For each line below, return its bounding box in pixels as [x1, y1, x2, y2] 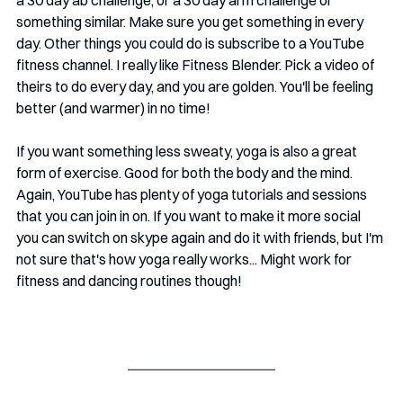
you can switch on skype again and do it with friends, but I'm [16, 228, 386, 246]
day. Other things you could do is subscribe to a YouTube [16, 34, 367, 52]
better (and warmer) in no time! [16, 99, 210, 117]
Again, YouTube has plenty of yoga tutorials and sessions [16, 185, 370, 203]
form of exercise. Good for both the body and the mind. [16, 164, 355, 182]
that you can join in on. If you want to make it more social [16, 207, 363, 225]
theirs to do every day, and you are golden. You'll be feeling [16, 77, 376, 95]
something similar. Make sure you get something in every [16, 13, 366, 31]
